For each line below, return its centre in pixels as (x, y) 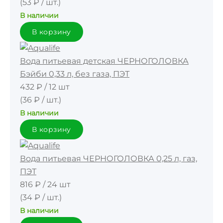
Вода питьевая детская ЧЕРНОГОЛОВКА (104, 61)
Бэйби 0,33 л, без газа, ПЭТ (75, 74)
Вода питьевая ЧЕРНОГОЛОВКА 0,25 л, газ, (109, 159)
